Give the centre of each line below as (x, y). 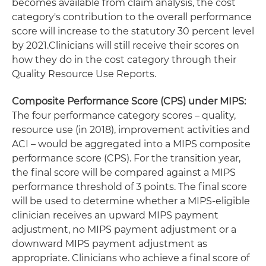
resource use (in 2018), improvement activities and (131, 130)
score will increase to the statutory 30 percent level (133, 31)
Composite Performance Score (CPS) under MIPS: (129, 101)
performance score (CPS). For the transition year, (126, 158)
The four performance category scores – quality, (124, 115)
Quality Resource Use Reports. (85, 74)
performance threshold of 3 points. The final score (129, 187)
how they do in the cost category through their (124, 60)
